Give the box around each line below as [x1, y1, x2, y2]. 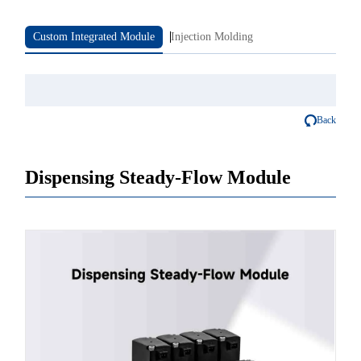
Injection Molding [171, 30, 254, 43]
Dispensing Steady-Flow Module [25, 166, 292, 188]
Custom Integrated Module [33, 30, 156, 43]
